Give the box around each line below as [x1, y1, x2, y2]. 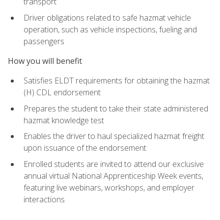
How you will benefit [8, 55, 82, 66]
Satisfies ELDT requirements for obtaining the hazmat [24, 75, 210, 86]
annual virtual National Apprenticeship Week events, [24, 170, 203, 181]
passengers [24, 35, 64, 47]
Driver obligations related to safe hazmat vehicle [24, 12, 191, 23]
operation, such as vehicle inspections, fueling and [24, 24, 197, 35]
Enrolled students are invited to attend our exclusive [24, 158, 204, 169]
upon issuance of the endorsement [24, 142, 146, 154]
